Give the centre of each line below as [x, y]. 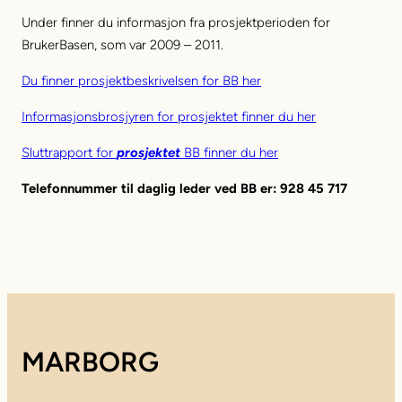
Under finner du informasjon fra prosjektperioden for [176, 23]
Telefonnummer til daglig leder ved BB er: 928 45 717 [184, 188]
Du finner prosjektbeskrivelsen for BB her [141, 81]
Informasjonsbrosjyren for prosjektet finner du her [169, 116]
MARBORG [90, 362]
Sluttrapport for [69, 152]
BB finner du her [229, 152]
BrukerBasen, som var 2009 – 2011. [122, 45]
